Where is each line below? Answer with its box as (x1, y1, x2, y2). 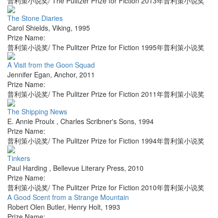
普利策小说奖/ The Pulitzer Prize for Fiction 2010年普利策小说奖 (7, 182, 204, 193)
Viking (52, 23, 71, 33)
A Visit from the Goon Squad (7, 60, 95, 70)
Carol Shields (7, 23, 48, 33)
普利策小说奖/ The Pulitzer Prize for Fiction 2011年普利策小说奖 (7, 89, 204, 99)
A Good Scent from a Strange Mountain (7, 192, 129, 202)
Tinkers (7, 153, 30, 163)
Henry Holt (68, 202, 101, 212)
